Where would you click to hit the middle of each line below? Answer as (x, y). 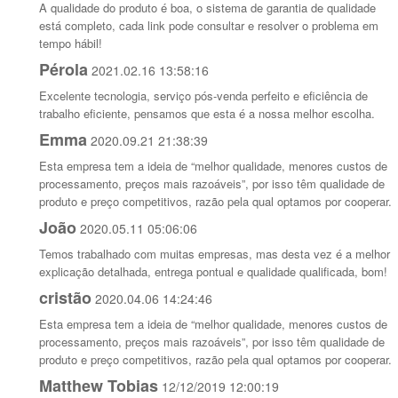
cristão (66, 298)
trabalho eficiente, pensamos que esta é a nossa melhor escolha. (207, 114)
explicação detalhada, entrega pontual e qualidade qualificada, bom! (214, 272)
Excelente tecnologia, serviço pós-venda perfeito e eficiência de (204, 96)
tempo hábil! (71, 44)
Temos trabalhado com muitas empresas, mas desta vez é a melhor (215, 254)
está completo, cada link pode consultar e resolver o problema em (209, 26)
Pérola (64, 70)
